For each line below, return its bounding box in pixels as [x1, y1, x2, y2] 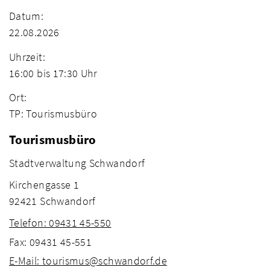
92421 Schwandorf [9, 194, 96, 209]
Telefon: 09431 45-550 [9, 216, 111, 230]
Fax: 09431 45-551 [9, 234, 92, 249]
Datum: [9, 9, 44, 24]
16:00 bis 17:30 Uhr [9, 66, 98, 80]
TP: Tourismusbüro [9, 107, 98, 121]
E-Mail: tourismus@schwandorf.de [9, 254, 168, 268]
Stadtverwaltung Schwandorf [9, 156, 145, 171]
